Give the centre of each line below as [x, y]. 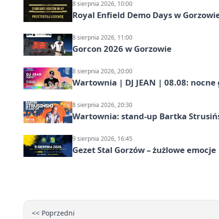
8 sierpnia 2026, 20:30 [102, 105]
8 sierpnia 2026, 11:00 [102, 37]
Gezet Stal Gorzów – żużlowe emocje [144, 150]
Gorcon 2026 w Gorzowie [122, 49]
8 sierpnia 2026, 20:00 [102, 71]
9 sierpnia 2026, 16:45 [102, 139]
